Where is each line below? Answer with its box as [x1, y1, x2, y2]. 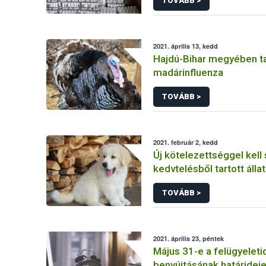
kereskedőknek [153, 176, 225, 188]
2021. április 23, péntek [153, 234, 224, 243]
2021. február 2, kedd [153, 138, 218, 147]
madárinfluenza [153, 66, 224, 78]
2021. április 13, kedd [153, 42, 218, 50]
